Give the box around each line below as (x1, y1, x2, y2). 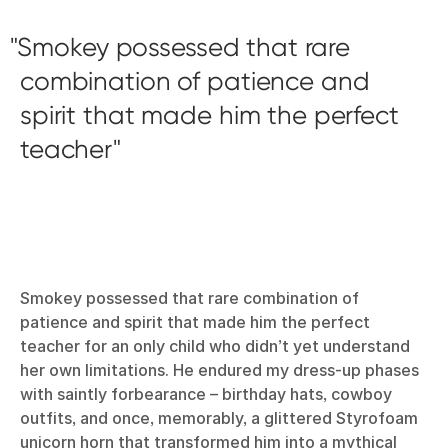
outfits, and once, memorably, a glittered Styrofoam (20, 407, 418, 428)
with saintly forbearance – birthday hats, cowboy (20, 383, 392, 404)
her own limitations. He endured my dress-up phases (20, 359, 419, 380)
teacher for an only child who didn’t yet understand (20, 335, 410, 356)
